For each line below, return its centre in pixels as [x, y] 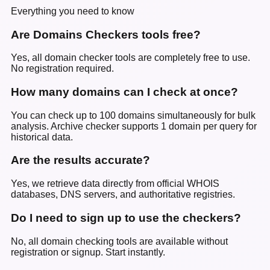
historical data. [42, 137]
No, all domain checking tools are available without [119, 241]
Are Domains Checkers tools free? [106, 34]
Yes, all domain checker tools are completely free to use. [130, 58]
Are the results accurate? [80, 160]
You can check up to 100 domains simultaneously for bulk [133, 115]
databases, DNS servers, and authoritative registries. [123, 195]
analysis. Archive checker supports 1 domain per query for [134, 126]
